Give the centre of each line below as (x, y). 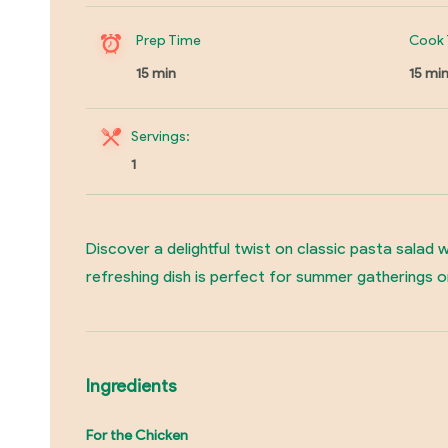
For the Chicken (136, 434)
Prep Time (168, 40)
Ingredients (131, 386)
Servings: (160, 136)
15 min (155, 73)
